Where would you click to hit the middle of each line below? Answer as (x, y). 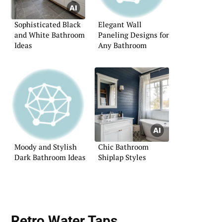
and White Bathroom (50, 34)
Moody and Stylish (46, 147)
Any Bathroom (122, 45)
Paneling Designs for (134, 34)
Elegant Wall (120, 24)
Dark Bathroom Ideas (50, 157)
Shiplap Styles (122, 157)
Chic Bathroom (123, 147)
